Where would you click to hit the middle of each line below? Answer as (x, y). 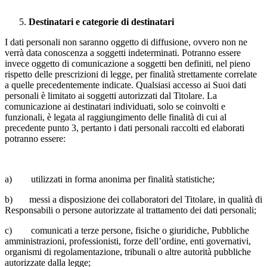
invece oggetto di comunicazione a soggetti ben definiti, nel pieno (128, 63)
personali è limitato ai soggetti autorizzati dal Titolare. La (111, 95)
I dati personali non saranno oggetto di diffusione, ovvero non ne (126, 42)
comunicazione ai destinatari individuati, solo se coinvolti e (115, 106)
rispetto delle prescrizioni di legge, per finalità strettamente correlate (131, 74)
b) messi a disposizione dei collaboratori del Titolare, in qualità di (133, 199)
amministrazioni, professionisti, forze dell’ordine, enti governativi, (128, 241)
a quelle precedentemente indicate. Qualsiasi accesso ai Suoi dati (125, 85)
